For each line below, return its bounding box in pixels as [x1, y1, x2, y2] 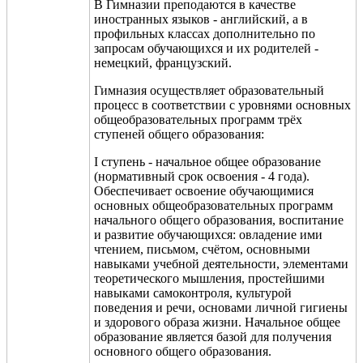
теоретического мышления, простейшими [94, 271, 325, 285]
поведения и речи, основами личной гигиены [94, 300, 348, 314]
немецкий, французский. [94, 55, 232, 70]
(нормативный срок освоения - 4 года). [94, 169, 310, 183]
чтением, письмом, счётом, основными [94, 241, 310, 256]
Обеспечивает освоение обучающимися [94, 183, 314, 198]
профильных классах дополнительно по [94, 26, 315, 41]
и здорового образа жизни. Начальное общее [94, 314, 340, 329]
